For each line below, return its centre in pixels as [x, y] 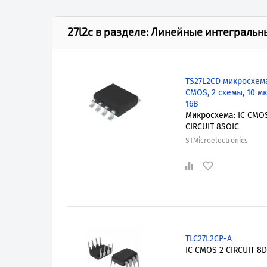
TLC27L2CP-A [208, 239]
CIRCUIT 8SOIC [212, 126]
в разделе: [122, 31]
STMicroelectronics [216, 140]
